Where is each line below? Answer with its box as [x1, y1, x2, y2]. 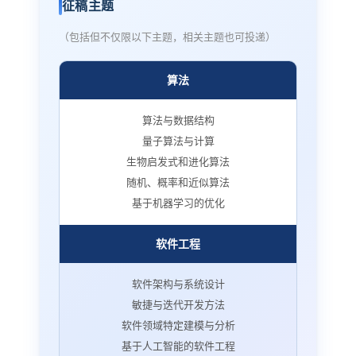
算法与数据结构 [141, 114, 215, 127]
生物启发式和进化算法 [126, 156, 230, 168]
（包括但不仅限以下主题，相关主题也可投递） [58, 31, 276, 44]
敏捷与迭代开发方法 [131, 299, 225, 311]
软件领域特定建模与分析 [121, 319, 235, 332]
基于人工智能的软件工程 [121, 340, 235, 353]
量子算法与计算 [141, 135, 215, 148]
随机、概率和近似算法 [126, 176, 230, 189]
